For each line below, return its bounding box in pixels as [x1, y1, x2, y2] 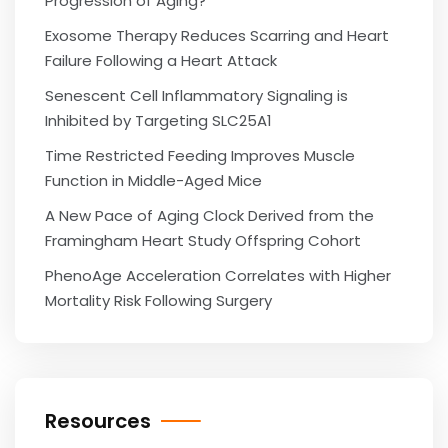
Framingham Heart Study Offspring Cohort [45, 230, 361, 251]
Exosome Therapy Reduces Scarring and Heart [45, 25, 389, 46]
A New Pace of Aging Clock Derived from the [45, 205, 374, 226]
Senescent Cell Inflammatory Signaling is [45, 85, 348, 106]
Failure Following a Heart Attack [45, 50, 277, 71]
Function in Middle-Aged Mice [45, 170, 262, 191]
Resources [45, 407, 151, 435]
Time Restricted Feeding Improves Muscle [45, 145, 355, 166]
